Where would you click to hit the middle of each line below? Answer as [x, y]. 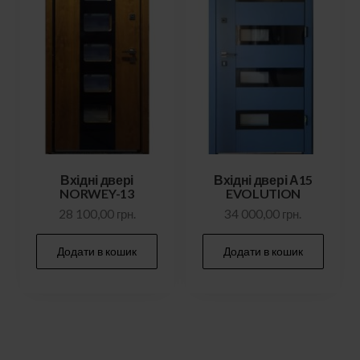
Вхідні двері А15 [263, 180]
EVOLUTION [263, 194]
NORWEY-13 [97, 194]
